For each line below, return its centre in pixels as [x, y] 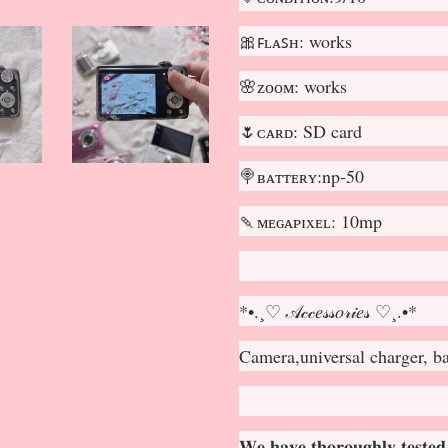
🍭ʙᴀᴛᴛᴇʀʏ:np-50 [301, 176]
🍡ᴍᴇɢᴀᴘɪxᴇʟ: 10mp [310, 221]
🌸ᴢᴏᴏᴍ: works [293, 86]
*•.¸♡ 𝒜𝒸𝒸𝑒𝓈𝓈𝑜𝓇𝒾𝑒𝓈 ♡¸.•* [328, 311]
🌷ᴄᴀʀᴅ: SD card [300, 131]
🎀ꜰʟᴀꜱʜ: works [295, 41]
